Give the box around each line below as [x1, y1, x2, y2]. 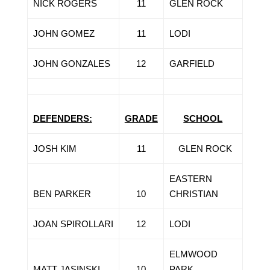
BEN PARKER [33, 189, 91, 199]
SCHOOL [183, 113, 223, 124]
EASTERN [169, 174, 212, 184]
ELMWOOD [169, 249, 218, 259]
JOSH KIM [33, 143, 77, 154]
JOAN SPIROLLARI [33, 219, 113, 229]
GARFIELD [169, 58, 215, 69]
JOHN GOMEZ [33, 28, 95, 39]
